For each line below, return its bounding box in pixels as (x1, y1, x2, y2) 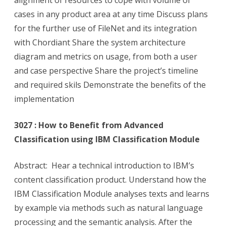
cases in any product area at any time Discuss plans (14, 9, 208, 20)
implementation (14, 93, 74, 105)
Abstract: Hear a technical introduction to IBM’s (14, 160, 194, 172)
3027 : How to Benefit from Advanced (14, 120, 163, 131)
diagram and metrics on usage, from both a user (14, 51, 197, 63)
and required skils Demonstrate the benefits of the (14, 79, 206, 91)
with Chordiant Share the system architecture (14, 37, 186, 48)
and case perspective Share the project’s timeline (14, 65, 198, 77)
